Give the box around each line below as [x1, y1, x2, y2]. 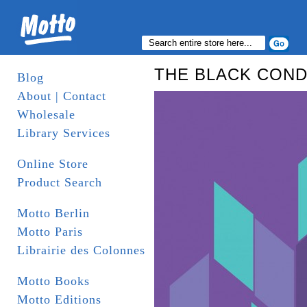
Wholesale [17, 108, 75, 121]
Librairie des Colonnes [17, 243, 145, 257]
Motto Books [17, 274, 90, 288]
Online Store [17, 157, 88, 171]
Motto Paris [17, 225, 83, 238]
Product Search [17, 175, 102, 189]
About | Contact [17, 89, 106, 103]
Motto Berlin [17, 206, 90, 220]
